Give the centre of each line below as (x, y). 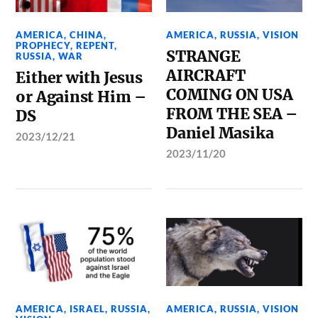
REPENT (95, 45)
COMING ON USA (230, 94)
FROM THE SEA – (232, 114)
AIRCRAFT (206, 75)
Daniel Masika (220, 133)
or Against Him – (81, 97)
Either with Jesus (79, 77)
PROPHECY (43, 45)
